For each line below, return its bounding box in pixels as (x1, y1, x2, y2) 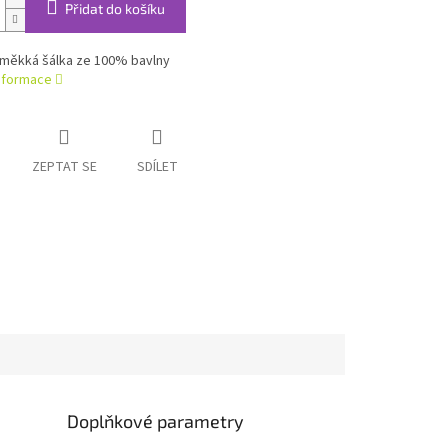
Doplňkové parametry (67, 409, 245, 432)
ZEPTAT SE (31, 157, 97, 178)
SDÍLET (136, 157, 178, 178)
